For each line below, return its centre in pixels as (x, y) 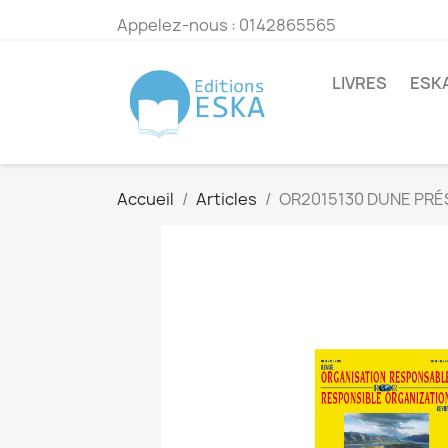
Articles (226, 199)
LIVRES (359, 82)
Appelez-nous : (178, 25)
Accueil (145, 199)
